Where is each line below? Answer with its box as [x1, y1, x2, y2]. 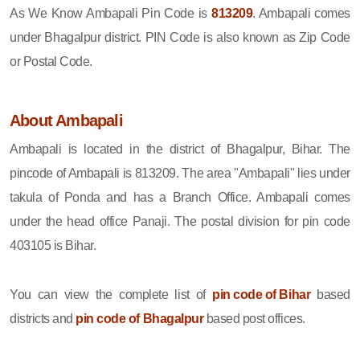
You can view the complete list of [10, 287, 213, 301]
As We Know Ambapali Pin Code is [10, 6, 212, 20]
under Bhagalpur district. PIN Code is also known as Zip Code [10, 30, 350, 44]
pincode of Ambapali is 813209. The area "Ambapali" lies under [10, 166, 350, 180]
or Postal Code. [10, 54, 92, 68]
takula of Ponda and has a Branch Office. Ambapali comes [10, 190, 350, 204]
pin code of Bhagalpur [76, 311, 204, 325]
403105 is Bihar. [10, 238, 96, 252]
